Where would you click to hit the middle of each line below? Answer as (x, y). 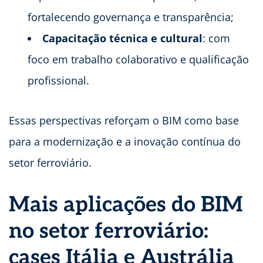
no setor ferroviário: (109, 231)
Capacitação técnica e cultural (122, 38)
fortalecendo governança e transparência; (131, 17)
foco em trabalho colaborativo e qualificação (138, 59)
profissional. (58, 80)
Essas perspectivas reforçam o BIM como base (124, 120)
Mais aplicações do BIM (126, 205)
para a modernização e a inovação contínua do (125, 141)
